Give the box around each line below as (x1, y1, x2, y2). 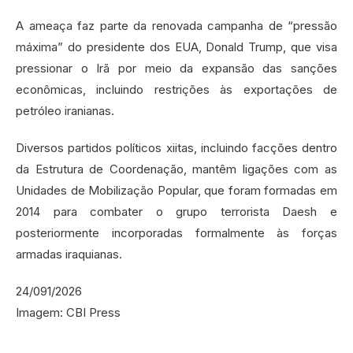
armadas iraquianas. (16, 247, 122, 262)
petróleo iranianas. (16, 103, 114, 119)
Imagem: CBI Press (16, 305, 121, 321)
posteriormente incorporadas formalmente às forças (16, 225, 337, 241)
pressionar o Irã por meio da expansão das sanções (16, 61, 337, 76)
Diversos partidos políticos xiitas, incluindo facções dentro (16, 140, 337, 156)
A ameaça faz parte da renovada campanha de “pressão (16, 18, 337, 34)
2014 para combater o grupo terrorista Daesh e (16, 204, 337, 220)
